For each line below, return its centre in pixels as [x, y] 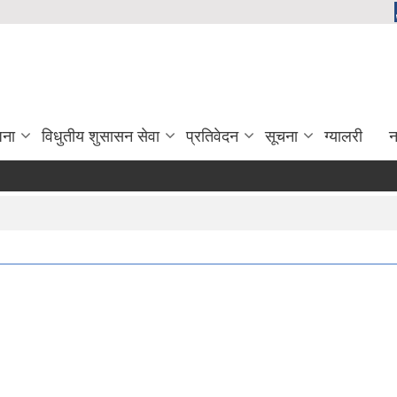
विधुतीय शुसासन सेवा [101, 136]
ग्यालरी [343, 136]
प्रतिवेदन [212, 136]
